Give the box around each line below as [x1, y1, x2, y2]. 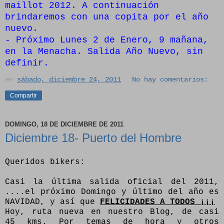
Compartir [10, 92, 37, 99]
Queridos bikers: [5, 157, 85, 166]
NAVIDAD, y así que [5, 197, 100, 206]
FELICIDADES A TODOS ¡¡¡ [100, 197, 215, 206]
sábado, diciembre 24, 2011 [17, 75, 121, 84]
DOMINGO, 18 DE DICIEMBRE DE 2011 [5, 120, 123, 128]
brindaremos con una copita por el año [5, 12, 208, 22]
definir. [5, 58, 49, 68]
